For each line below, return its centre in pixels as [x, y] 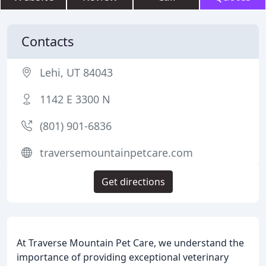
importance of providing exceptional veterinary [123, 257]
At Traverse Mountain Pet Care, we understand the [130, 243]
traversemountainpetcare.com [116, 153]
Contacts [47, 41]
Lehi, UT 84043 [76, 72]
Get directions [133, 182]
